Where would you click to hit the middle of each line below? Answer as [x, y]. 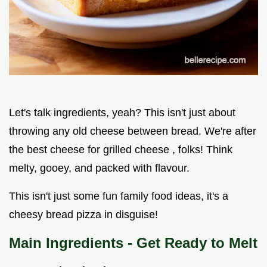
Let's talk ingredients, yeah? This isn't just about [122, 113]
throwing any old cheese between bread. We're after [133, 131]
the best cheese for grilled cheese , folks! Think [121, 150]
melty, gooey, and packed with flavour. [99, 168]
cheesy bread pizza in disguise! [83, 215]
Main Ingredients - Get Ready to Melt [133, 243]
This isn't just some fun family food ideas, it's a [119, 196]
